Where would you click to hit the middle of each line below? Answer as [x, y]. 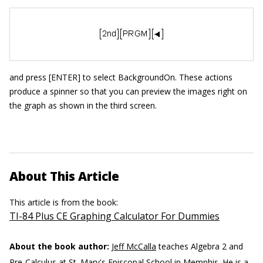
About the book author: [59, 246]
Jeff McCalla [134, 246]
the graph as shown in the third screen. [83, 105]
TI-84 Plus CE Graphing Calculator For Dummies [114, 216]
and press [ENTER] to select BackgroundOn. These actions [121, 77]
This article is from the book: [65, 202]
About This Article [64, 176]
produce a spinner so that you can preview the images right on [128, 91]
